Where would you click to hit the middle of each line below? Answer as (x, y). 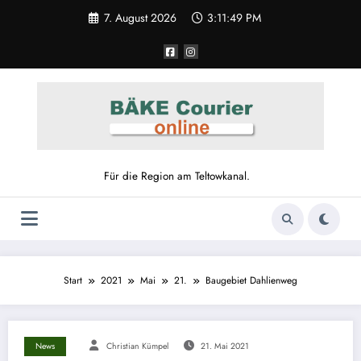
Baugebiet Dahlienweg (251, 281)
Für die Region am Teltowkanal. (176, 176)
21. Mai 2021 (224, 346)
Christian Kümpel (137, 346)
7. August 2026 (140, 17)
